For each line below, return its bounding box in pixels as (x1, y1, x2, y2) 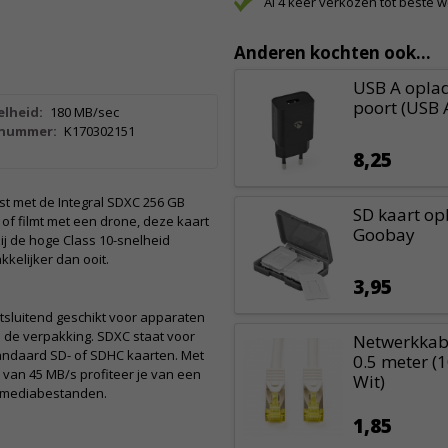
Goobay (352, 223, 415, 246)
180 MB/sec (49, 103, 119, 121)
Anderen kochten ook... (233, 41, 431, 64)
